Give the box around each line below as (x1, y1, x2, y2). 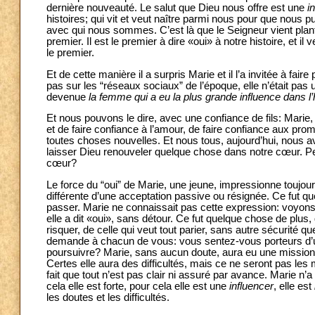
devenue (46, 91, 89, 103)
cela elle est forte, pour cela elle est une (46, 280, 229, 292)
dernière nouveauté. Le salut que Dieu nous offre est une (46, 1, 307, 13)
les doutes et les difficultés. (46, 291, 169, 303)
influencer (229, 280, 274, 292)
